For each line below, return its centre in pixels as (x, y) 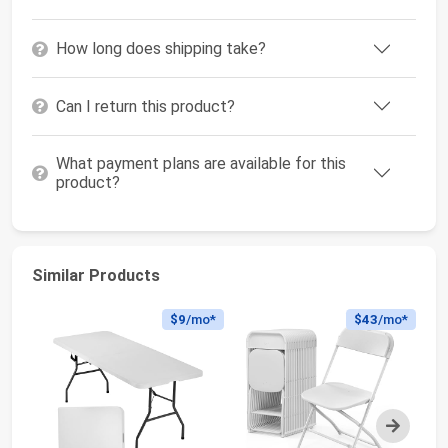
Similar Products (96, 275)
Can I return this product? (145, 106)
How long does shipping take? (161, 49)
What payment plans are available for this (201, 164)
